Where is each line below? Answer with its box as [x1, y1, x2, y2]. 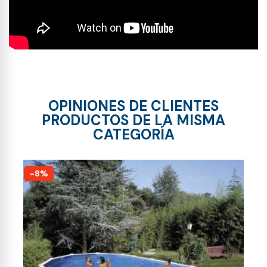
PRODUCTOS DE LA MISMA [42, 111, 225, 129]
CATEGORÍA [92, 125, 175, 144]
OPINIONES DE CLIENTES [48, 97, 219, 115]
